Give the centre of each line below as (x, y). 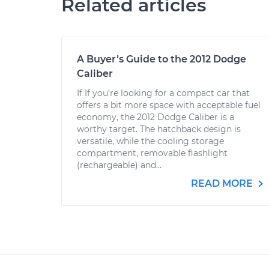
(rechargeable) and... (119, 165)
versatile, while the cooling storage (150, 141)
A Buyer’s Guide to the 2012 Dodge (162, 59)
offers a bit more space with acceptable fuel (169, 105)
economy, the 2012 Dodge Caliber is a (156, 117)
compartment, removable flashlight (152, 153)
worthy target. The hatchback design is (159, 129)
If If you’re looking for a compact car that (163, 93)
